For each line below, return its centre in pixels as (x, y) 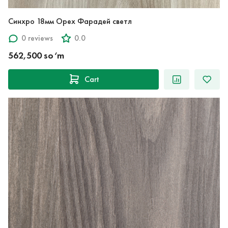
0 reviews (37, 38)
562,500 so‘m (36, 55)
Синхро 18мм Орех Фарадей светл (70, 21)
